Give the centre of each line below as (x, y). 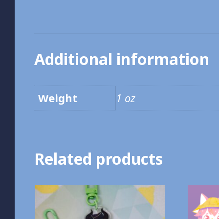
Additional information (122, 59)
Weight (58, 98)
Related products (99, 158)
